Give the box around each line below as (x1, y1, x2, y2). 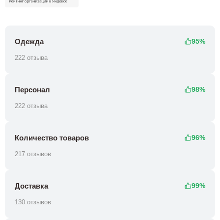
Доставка (15, 181, 48, 190)
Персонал (15, 85, 50, 94)
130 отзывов (15, 198, 51, 206)
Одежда (15, 37, 44, 46)
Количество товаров (15, 133, 89, 142)
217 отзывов (15, 150, 51, 158)
